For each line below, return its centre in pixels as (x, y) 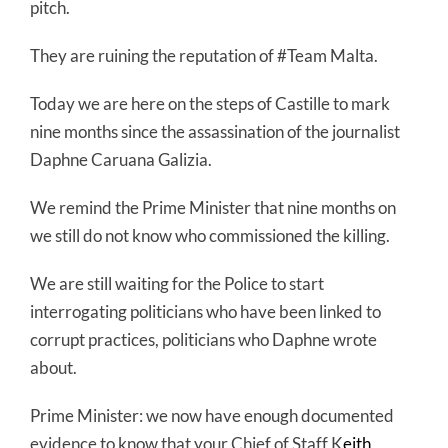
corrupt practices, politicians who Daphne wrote (203, 339)
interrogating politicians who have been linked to (205, 311)
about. (53, 367)
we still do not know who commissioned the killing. (210, 235)
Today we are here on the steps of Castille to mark (210, 103)
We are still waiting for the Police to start (177, 283)
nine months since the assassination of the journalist (215, 131)
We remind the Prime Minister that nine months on (213, 207)
